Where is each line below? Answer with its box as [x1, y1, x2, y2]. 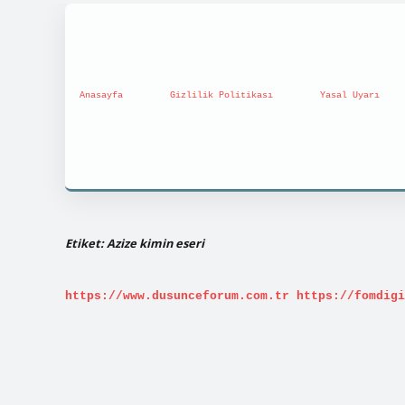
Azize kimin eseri [107, 234, 204, 251]
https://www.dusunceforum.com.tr [65, 289, 289, 304]
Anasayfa [80, 90, 123, 101]
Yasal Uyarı [320, 90, 380, 101]
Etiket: [65, 234, 107, 251]
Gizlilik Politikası [170, 90, 273, 101]
